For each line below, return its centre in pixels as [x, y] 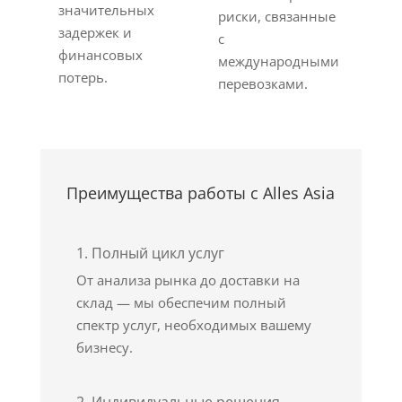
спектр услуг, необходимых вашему [193, 325]
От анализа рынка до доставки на [188, 280]
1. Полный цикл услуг [150, 253]
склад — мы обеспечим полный [181, 302]
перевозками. [263, 83]
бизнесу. [104, 347]
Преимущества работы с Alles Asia [201, 193]
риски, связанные [277, 16]
